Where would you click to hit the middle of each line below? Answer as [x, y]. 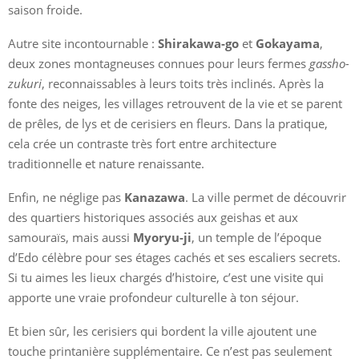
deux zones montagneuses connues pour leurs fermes [159, 63]
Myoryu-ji [162, 237]
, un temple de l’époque [256, 237]
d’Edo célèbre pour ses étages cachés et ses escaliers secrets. [174, 257]
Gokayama [288, 43]
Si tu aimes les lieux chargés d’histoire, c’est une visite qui [166, 277]
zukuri [25, 83]
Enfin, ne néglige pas [66, 197]
